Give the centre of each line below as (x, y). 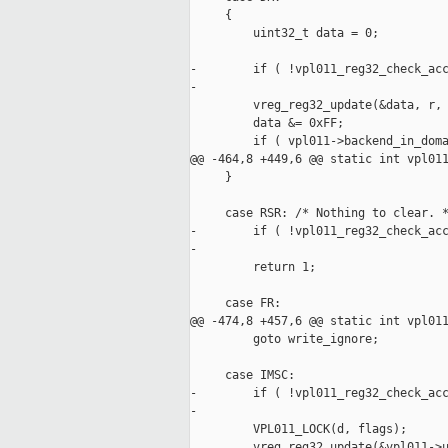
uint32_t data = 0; (284, 33)
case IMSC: (242, 375)
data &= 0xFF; (267, 123)
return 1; (253, 267)
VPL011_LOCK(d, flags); (298, 429)
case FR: (235, 303)
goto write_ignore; (284, 339)
